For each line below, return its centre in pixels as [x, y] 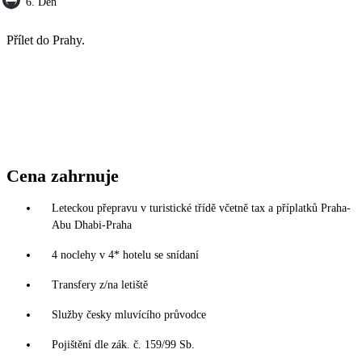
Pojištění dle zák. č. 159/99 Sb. [123, 345]
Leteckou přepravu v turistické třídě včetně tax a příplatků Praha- [201, 208]
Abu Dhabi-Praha [92, 225]
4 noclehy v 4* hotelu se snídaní [125, 255]
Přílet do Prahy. [46, 40]
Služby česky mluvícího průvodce [129, 315]
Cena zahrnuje [63, 176]
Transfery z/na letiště [100, 285]
